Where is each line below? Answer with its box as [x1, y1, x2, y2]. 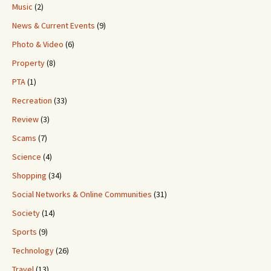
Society [12, 207, 40, 218]
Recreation [12, 95, 52, 106]
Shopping [12, 170, 47, 181]
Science [12, 151, 41, 162]
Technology [12, 245, 54, 256]
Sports [12, 226, 37, 237]
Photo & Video [12, 39, 64, 50]
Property [12, 57, 45, 68]
